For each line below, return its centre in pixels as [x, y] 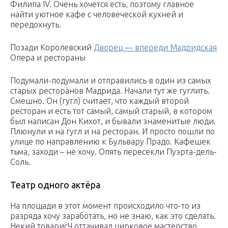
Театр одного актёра [55, 185]
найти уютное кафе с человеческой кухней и [97, 15]
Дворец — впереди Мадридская [155, 48]
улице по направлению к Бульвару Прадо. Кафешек [110, 142]
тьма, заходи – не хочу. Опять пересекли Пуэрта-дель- [113, 152]
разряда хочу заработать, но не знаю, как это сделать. [113, 216]
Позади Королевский [52, 48]
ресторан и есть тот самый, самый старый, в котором [111, 111]
